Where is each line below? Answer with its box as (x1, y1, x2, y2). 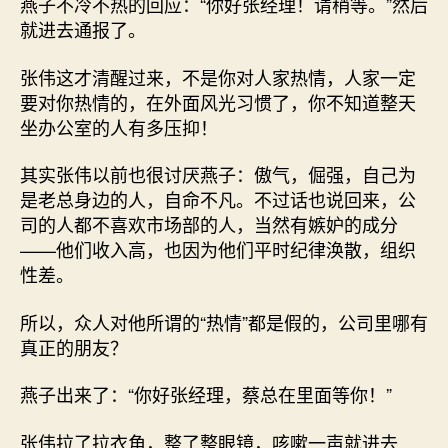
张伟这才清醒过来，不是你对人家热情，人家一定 (20, 63, 416, 90)
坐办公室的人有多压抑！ (20, 113, 218, 140)
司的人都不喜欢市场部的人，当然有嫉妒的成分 (20, 211, 398, 237)
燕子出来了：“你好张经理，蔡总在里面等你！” (20, 381, 392, 407)
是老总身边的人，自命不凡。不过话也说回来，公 (20, 186, 416, 212)
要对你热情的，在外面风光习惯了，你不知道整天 (20, 88, 416, 115)
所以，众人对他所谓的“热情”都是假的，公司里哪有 (20, 308, 428, 335)
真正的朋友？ (20, 333, 128, 360)
